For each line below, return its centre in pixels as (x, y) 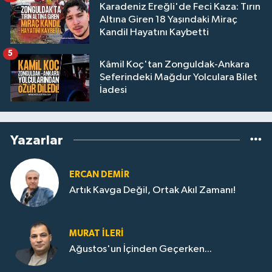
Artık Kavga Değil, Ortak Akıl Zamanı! (152, 191)
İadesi (113, 90)
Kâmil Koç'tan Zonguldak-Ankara (175, 65)
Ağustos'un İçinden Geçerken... (141, 250)
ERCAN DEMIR (99, 174)
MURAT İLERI (97, 233)
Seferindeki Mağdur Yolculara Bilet (178, 78)
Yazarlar (37, 140)
